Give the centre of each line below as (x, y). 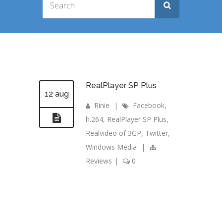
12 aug (56, 94)
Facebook (149, 106)
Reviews (99, 161)
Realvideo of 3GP (113, 133)
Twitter (157, 133)
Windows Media (111, 147)
